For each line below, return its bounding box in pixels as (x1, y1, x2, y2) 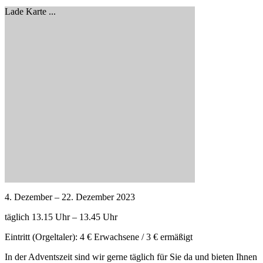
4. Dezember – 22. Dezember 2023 (5, 191, 135, 202)
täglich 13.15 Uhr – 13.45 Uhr (5, 211, 117, 222)
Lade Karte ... (5, 6, 56, 16)
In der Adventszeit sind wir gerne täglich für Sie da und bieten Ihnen (5, 251, 257, 262)
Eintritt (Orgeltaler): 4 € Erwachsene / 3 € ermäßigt (5, 231, 193, 242)
